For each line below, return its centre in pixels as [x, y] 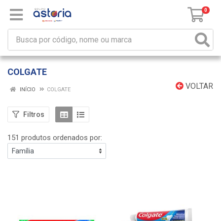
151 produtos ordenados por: [55, 138]
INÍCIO [27, 90]
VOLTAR [198, 86]
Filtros [34, 114]
